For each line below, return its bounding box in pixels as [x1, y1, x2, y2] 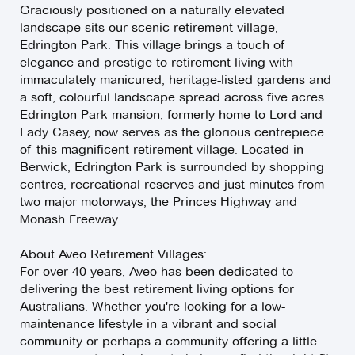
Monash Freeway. [20, 212, 120, 227]
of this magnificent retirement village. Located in [20, 142, 303, 158]
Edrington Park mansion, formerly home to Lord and [20, 107, 323, 123]
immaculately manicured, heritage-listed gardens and [20, 72, 331, 88]
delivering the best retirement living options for [20, 281, 294, 297]
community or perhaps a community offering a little [20, 334, 317, 349]
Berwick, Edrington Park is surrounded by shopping [20, 159, 324, 175]
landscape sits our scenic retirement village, [20, 20, 278, 36]
